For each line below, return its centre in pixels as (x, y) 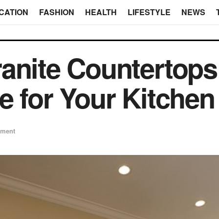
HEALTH (101, 12)
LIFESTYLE (149, 12)
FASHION (56, 12)
